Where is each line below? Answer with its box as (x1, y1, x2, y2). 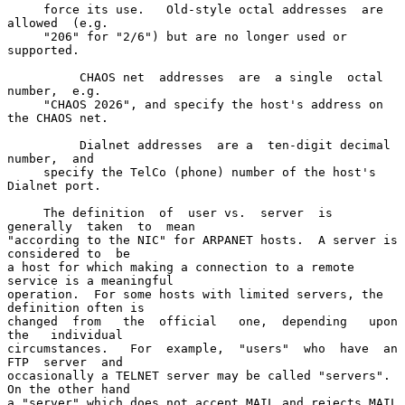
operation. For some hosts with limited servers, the (7, 287, 383, 301)
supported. (7, 42, 80, 57)
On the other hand (7, 381, 130, 396)
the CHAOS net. (7, 110, 108, 125)
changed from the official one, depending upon (7, 314, 398, 328)
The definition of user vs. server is (7, 205, 43, 220)
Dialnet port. (7, 178, 101, 193)
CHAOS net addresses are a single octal (7, 70, 80, 84)
